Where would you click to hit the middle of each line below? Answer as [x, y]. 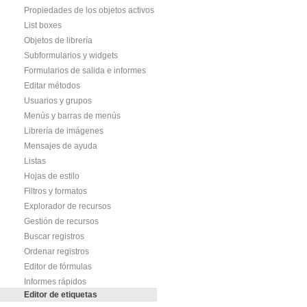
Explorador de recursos [67, 206]
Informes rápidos [55, 282]
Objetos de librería [58, 40]
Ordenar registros [57, 251]
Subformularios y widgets [71, 56]
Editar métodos [52, 86]
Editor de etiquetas [61, 295]
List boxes [43, 25]
